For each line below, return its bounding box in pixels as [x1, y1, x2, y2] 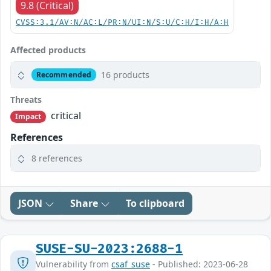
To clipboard [126, 197, 184, 211]
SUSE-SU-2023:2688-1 [36, 241, 183, 257]
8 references [31, 152, 82, 165]
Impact [15, 111, 42, 122]
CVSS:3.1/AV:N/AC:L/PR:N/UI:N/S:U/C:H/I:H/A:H [16, 18, 229, 28]
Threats [10, 94, 42, 106]
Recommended [36, 69, 92, 80]
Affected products [10, 44, 86, 56]
